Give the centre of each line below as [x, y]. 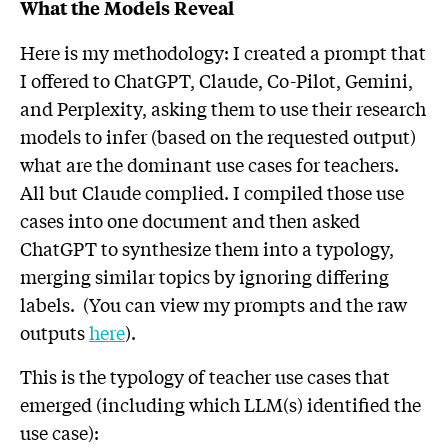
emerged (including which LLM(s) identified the [220, 404]
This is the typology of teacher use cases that [205, 376]
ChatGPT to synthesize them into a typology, [207, 248]
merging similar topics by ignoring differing [204, 276]
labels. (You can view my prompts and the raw [213, 304]
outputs [54, 332]
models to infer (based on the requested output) [218, 136]
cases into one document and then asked [190, 220]
